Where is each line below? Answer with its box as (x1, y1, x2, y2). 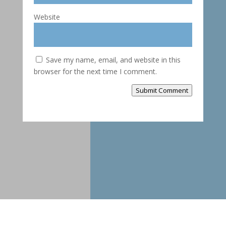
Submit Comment (136, 86, 189, 95)
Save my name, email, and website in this (45, 55, 181, 65)
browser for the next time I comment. (33, 67, 157, 77)
